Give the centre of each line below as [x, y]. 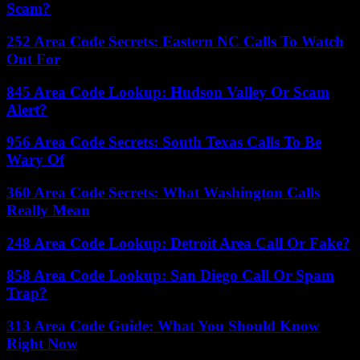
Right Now [42, 344]
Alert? [27, 109]
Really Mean [48, 210]
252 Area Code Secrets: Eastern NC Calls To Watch [175, 41]
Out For [33, 59]
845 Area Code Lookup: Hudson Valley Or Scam [168, 92]
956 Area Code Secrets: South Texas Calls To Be [164, 142]
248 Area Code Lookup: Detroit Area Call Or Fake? [178, 243]
